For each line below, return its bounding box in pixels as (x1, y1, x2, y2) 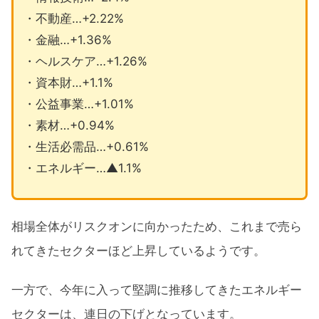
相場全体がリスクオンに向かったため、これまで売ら (11, 219, 302, 234)
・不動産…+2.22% (23, 11, 124, 26)
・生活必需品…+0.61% (23, 139, 149, 154)
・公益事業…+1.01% (23, 96, 134, 111)
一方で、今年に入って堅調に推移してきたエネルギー (11, 282, 302, 297)
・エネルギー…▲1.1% (23, 160, 142, 175)
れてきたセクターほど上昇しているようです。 (11, 244, 266, 258)
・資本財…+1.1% (23, 75, 113, 90)
